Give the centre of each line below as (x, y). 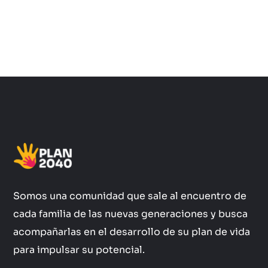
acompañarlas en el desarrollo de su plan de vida (132, 232)
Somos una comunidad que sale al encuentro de (130, 196)
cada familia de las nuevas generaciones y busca (131, 214)
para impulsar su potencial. (79, 250)
